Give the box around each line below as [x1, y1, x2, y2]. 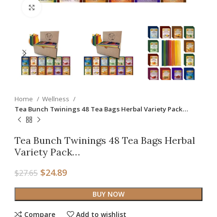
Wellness [42, 94, 71, 104]
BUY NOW [93, 189, 124, 199]
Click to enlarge [41, 3, 85, 11]
